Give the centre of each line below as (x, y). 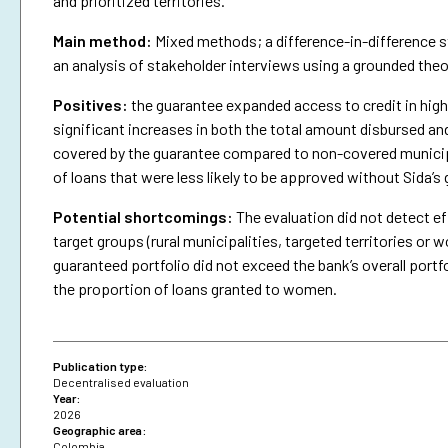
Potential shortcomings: (143, 217)
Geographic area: (99, 430)
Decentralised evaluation (121, 382)
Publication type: (100, 366)
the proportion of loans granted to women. (195, 289)
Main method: (102, 41)
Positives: (90, 105)
